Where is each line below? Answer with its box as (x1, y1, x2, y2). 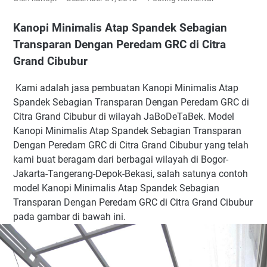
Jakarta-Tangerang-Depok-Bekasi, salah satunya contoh (13, 167, 248, 179)
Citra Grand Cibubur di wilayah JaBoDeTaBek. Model (13, 110, 234, 122)
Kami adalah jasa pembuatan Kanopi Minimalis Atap (13, 82, 238, 94)
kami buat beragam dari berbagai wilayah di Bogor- (13, 153, 228, 165)
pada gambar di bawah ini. (13, 210, 126, 222)
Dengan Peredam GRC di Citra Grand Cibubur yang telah (13, 139, 249, 151)
